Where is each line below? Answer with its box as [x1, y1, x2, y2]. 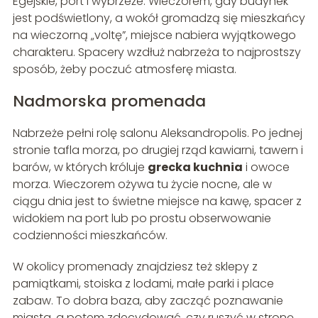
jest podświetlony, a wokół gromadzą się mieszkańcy [12, 9, 305, 26]
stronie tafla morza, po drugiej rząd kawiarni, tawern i [12, 141, 303, 158]
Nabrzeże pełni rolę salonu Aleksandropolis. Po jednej [12, 124, 302, 141]
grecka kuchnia [147, 158, 243, 175]
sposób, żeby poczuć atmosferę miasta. [12, 60, 236, 77]
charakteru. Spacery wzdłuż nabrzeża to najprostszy [12, 43, 301, 60]
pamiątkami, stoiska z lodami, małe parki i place [12, 275, 274, 292]
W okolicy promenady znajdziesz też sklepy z [12, 258, 258, 275]
